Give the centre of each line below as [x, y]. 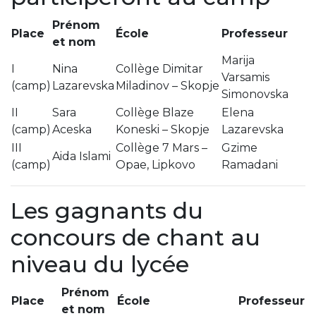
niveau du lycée [100, 264]
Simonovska [255, 94]
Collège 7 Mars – [162, 147]
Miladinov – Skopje [168, 85]
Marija [238, 60]
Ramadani [250, 164]
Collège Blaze [155, 112]
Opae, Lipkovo [156, 164]
